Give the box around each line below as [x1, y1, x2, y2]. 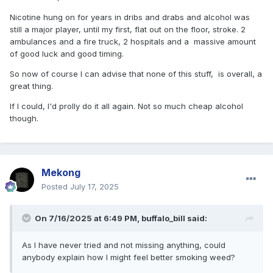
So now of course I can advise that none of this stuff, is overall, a [10, 69, 262, 79]
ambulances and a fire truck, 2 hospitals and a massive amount [10, 37, 256, 47]
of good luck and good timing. [10, 49, 124, 59]
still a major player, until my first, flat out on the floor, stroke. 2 [10, 24, 246, 35]
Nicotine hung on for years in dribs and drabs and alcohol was [10, 12, 250, 23]
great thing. [10, 81, 53, 91]
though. [10, 113, 38, 124]
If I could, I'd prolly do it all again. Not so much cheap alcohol [10, 101, 243, 112]
